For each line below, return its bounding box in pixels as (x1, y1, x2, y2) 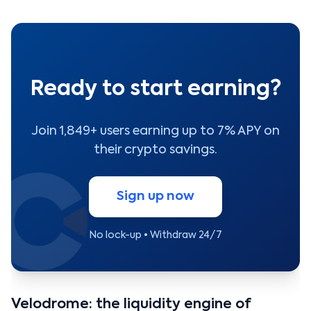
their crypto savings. (94, 143, 217, 156)
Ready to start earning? (30, 79, 281, 100)
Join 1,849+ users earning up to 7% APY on (31, 124, 280, 137)
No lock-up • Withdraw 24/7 (89, 230, 222, 240)
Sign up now (117, 190, 194, 203)
